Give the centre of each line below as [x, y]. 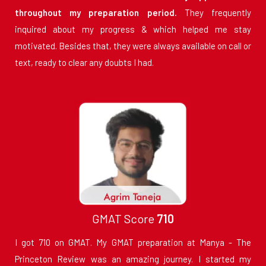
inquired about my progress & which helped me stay [133, 29]
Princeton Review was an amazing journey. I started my [133, 259]
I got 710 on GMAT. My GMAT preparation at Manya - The [133, 243]
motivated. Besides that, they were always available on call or [133, 46]
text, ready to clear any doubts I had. [84, 63]
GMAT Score [124, 219]
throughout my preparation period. [96, 13]
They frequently [214, 13]
